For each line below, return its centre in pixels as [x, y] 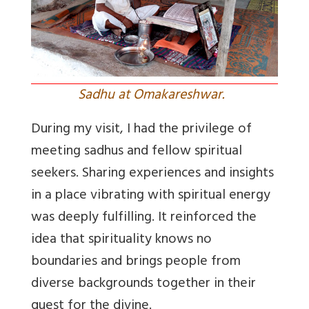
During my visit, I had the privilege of [141, 130]
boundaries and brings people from [136, 262]
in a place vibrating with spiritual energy [151, 196]
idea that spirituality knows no [121, 240]
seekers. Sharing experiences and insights [152, 174]
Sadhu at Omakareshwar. [154, 96]
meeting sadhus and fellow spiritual [137, 152]
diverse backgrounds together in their [143, 284]
